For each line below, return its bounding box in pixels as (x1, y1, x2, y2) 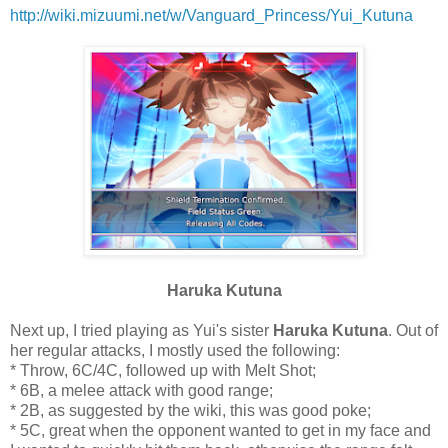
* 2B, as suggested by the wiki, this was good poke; (10, 401, 371, 419)
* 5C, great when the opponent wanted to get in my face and (10, 421, 431, 439)
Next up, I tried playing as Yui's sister (10, 321, 273, 339)
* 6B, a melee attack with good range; (10, 381, 273, 399)
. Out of (388, 321, 438, 339)
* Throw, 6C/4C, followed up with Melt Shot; (10, 361, 316, 379)
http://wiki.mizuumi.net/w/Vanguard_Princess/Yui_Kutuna (10, 6, 413, 24)
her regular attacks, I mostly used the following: (10, 341, 340, 359)
